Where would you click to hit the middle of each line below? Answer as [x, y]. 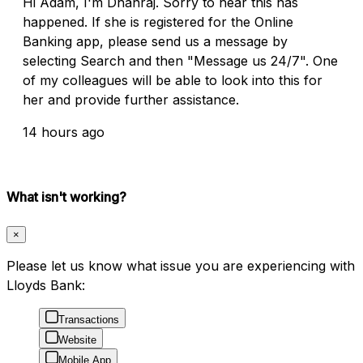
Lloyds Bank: [46, 286]
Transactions [89, 320]
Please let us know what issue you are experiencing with [181, 266]
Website [77, 340]
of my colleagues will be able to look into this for [173, 80]
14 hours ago [64, 132]
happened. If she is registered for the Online [158, 21]
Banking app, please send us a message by [155, 41]
